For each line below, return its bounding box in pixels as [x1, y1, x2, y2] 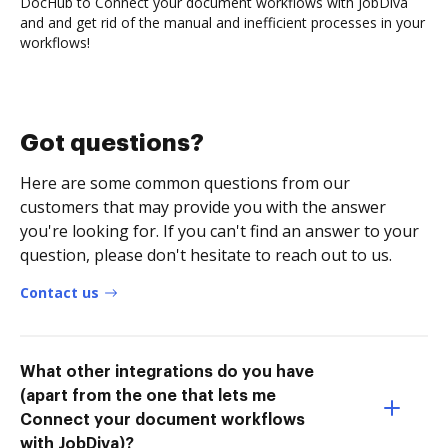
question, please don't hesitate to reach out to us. [20, 243, 392, 266]
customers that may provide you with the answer [20, 195, 386, 218]
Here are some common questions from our [20, 171, 350, 194]
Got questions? [20, 130, 204, 155]
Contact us [20, 282, 99, 302]
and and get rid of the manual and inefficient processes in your [20, 12, 425, 32]
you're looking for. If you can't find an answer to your [20, 219, 419, 242]
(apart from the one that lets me [20, 387, 276, 404]
